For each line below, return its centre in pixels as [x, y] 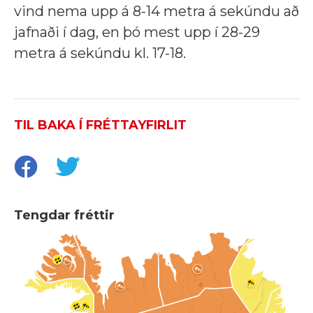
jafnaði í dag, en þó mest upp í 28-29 [137, 32]
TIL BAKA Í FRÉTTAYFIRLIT [100, 125]
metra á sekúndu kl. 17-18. [100, 53]
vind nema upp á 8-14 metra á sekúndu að [156, 11]
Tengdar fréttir [64, 215]
